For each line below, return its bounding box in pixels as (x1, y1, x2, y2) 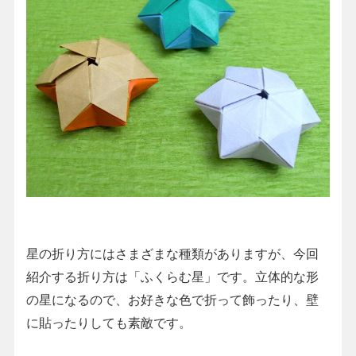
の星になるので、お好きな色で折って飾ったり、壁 (25, 292, 319, 308)
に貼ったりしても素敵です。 (25, 315, 192, 331)
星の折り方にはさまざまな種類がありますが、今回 (25, 246, 319, 261)
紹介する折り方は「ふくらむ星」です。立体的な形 (25, 269, 319, 284)
